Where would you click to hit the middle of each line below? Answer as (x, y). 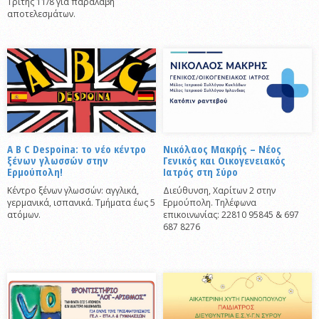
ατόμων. (24, 214)
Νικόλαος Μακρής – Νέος (222, 148)
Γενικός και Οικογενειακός (224, 160)
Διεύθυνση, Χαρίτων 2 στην (219, 190)
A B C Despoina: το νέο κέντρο (77, 148)
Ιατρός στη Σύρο (200, 171)
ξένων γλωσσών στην (58, 160)
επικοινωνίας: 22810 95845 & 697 (231, 214)
